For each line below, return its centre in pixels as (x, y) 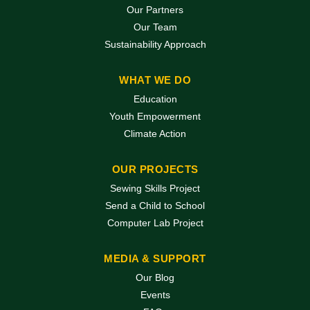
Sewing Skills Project (155, 189)
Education (155, 99)
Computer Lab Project (155, 223)
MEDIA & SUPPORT (155, 259)
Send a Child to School (155, 206)
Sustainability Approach (155, 45)
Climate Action (155, 134)
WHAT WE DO (155, 80)
